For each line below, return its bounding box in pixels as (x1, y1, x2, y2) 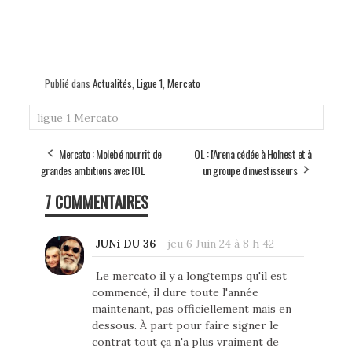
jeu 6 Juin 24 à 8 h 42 (167, 236, 274, 251)
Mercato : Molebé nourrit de (59, 145, 162, 162)
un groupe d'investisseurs (202, 161, 297, 178)
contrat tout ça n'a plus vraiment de (91, 334, 279, 349)
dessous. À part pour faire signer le (91, 317, 279, 332)
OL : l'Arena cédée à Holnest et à (194, 145, 312, 162)
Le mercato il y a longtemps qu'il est (95, 268, 287, 283)
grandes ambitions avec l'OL (40, 161, 145, 178)
